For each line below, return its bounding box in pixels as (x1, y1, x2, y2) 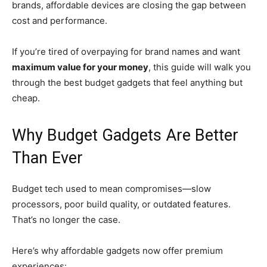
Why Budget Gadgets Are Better (12, 125, 238, 145)
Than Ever (12, 148, 83, 167)
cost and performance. (12, 14, 107, 26)
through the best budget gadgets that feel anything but (12, 76, 243, 88)
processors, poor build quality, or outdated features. (12, 198, 231, 210)
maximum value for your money (12, 61, 148, 73)
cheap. (12, 92, 40, 104)
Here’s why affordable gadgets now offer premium (12, 244, 223, 256)
